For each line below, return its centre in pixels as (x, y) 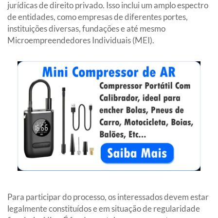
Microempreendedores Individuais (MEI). (81, 40)
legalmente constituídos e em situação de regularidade (104, 208)
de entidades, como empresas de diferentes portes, (98, 17)
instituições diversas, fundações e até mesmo (86, 28)
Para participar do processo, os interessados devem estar (108, 197)
